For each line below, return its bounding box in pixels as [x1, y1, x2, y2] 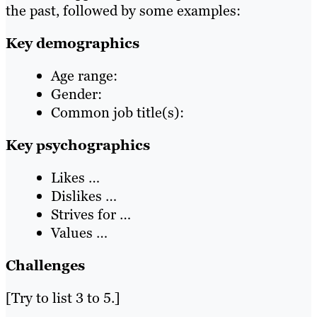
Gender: [51, 85, 102, 104]
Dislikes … [51, 187, 117, 206]
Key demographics [6, 34, 139, 53]
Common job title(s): [51, 103, 184, 122]
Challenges [6, 256, 85, 275]
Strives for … [51, 205, 131, 224]
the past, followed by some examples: [6, 1, 241, 21]
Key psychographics [6, 136, 150, 155]
